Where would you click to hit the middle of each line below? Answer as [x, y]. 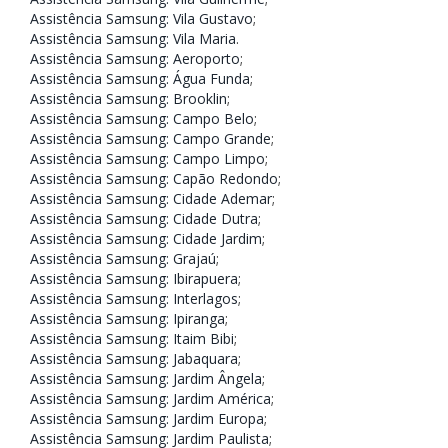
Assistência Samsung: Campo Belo [142, 118]
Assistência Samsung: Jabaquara [134, 358]
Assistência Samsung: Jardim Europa [147, 418]
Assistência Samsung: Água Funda [140, 78]
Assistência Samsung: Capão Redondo [154, 178]
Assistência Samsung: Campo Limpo [147, 158]
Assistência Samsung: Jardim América [150, 398]
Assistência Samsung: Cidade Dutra [144, 218]
